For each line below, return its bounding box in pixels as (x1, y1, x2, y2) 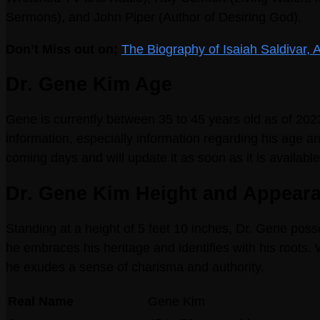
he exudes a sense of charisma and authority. (6, 260, 264, 275)
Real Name (8, 294, 74, 309)
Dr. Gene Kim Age (6, 73, 172, 95)
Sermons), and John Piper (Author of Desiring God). (6, 9, 301, 24)
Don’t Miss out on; (6, 41, 121, 56)
